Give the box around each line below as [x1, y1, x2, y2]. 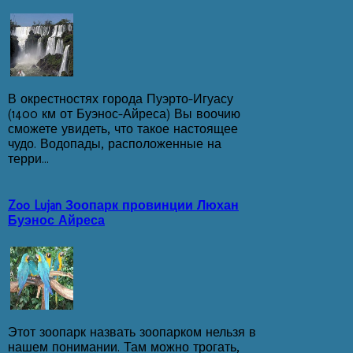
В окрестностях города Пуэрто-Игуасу [8, 91, 233, 107]
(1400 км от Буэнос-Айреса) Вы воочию [8, 106, 240, 122]
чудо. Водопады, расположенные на [8, 136, 221, 152]
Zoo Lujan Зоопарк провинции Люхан [8, 197, 239, 213]
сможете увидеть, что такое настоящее [8, 121, 238, 137]
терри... [8, 151, 49, 167]
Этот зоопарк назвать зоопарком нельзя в [8, 325, 256, 340]
